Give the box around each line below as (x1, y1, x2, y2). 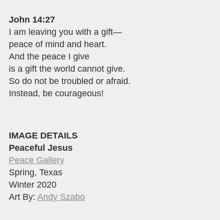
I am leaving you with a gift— (9, 27, 122, 37)
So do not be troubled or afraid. (9, 76, 131, 86)
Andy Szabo (37, 192, 85, 202)
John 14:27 (9, 14, 55, 25)
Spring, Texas (9, 167, 62, 177)
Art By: (9, 192, 37, 202)
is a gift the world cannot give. (9, 63, 125, 74)
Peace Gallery (9, 155, 64, 165)
